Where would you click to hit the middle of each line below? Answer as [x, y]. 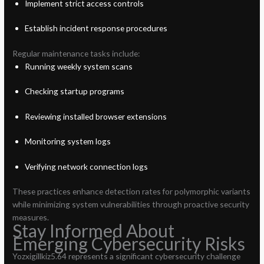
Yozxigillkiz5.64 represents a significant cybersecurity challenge [127, 256]
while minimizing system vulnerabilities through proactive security [131, 204]
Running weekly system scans [78, 66]
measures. [31, 217]
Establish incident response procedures [96, 28]
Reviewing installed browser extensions [95, 116]
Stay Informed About [94, 231]
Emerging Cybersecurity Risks [129, 244]
